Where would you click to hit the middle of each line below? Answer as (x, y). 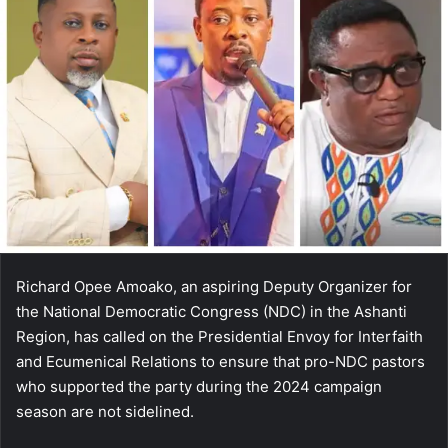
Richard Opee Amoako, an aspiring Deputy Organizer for (214, 287)
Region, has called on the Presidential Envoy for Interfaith (219, 337)
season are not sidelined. (105, 412)
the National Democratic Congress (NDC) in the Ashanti (211, 312)
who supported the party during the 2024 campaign (199, 387)
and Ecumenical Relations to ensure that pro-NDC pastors (220, 362)
